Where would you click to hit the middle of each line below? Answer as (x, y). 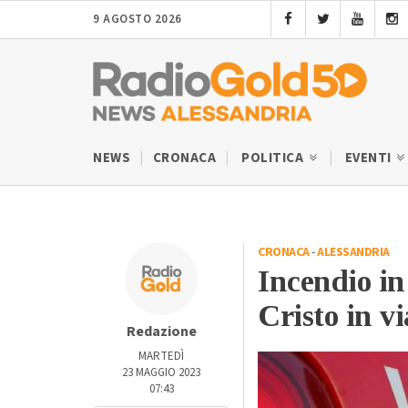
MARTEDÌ (161, 356)
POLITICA (274, 158)
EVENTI (369, 158)
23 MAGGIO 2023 (161, 372)
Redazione (161, 331)
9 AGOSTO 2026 (138, 19)
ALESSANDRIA (353, 252)
